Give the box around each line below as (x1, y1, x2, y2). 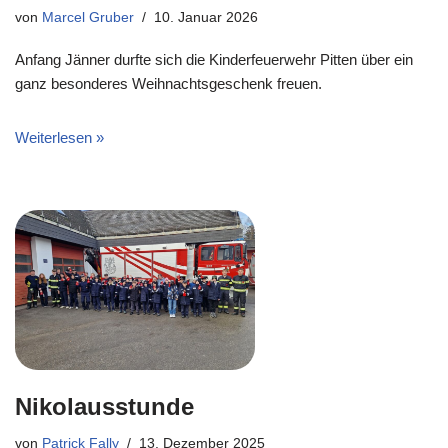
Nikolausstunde (15, 393, 194, 420)
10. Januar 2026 (154, 10, 258, 25)
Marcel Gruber (42, 10, 134, 25)
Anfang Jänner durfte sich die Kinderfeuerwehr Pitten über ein (15, 51, 413, 68)
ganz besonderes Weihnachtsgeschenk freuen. (15, 75, 322, 92)
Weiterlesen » (15, 129, 104, 146)
